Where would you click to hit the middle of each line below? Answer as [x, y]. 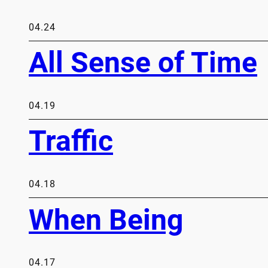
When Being [106, 220]
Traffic [71, 141]
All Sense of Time [143, 63]
